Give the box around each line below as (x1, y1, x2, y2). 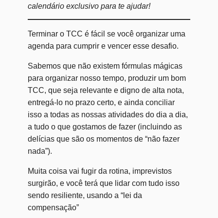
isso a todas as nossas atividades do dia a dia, (27, 110, 188, 119)
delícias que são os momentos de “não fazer (27, 135, 180, 144)
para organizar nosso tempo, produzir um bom (27, 74, 186, 83)
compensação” (27, 203, 79, 212)
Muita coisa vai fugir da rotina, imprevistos (27, 167, 172, 176)
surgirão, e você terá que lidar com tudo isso (27, 179, 180, 188)
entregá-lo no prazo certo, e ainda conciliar (27, 98, 175, 107)
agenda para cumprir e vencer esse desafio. (27, 42, 179, 51)
